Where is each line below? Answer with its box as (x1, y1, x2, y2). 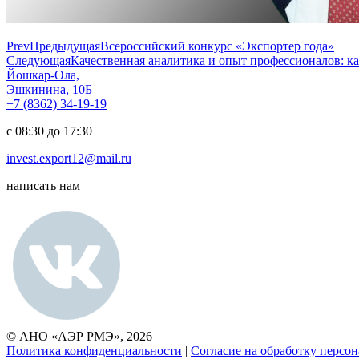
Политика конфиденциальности (6, 343, 182, 357)
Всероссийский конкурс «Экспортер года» (100, 38, 334, 53)
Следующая (6, 53, 71, 67)
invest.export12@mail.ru (6, 151, 131, 165)
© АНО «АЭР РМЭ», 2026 (6, 329, 152, 343)
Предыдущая (30, 38, 100, 53)
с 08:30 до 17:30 (6, 123, 92, 138)
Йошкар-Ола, (6, 67, 79, 82)
